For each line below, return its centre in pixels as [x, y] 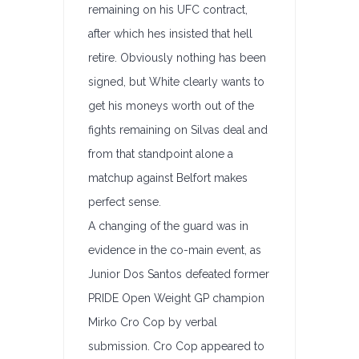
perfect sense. [125, 202]
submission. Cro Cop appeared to [176, 346]
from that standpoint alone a [161, 154]
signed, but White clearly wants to [176, 82]
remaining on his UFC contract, [168, 10]
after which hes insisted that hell [170, 34]
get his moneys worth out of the [171, 106]
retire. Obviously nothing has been [177, 58]
